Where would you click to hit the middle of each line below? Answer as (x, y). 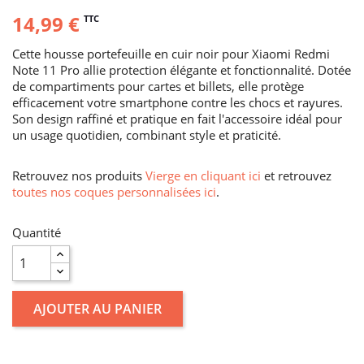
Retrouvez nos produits (79, 175)
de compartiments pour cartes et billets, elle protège (158, 86)
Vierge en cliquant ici (203, 175)
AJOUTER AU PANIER (97, 308)
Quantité (37, 232)
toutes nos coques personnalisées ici (114, 191)
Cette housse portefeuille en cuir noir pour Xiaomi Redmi (171, 53)
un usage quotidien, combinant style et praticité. (147, 134)
